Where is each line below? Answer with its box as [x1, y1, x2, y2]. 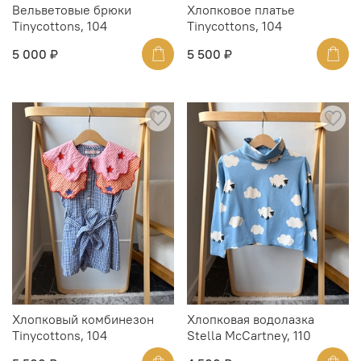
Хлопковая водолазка [187, 310, 314, 327]
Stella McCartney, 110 [187, 326, 311, 343]
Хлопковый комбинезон [12, 310, 154, 327]
